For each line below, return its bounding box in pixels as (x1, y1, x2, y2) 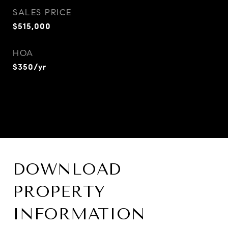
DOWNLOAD (13, 160, 121, 179)
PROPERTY (13, 182, 105, 201)
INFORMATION (13, 205, 146, 223)
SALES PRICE (13, 7, 72, 18)
